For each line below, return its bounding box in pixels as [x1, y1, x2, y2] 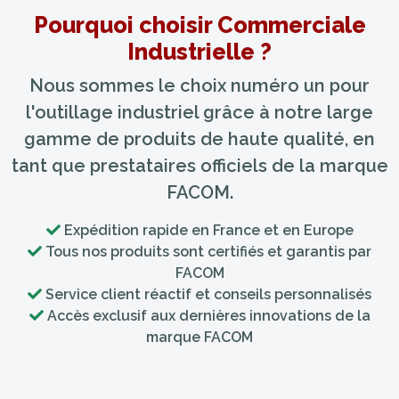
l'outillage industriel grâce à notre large [26, 102, 373, 123]
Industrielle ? [127, 38, 272, 65]
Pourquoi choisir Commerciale [33, 12, 366, 38]
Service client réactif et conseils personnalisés [42, 286, 371, 303]
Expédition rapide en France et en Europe [60, 222, 354, 239]
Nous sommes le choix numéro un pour [29, 75, 370, 96]
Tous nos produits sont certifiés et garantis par [42, 243, 371, 260]
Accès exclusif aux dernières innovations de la [43, 307, 370, 324]
